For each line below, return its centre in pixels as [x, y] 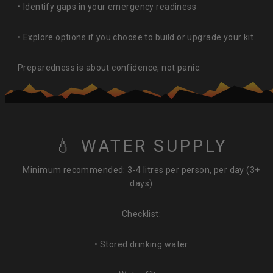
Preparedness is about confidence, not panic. [110, 67]
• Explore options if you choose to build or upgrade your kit [136, 37]
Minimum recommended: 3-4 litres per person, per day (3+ [141, 170]
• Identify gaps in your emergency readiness [107, 6]
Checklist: [141, 214]
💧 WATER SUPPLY [141, 146]
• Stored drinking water [141, 245]
